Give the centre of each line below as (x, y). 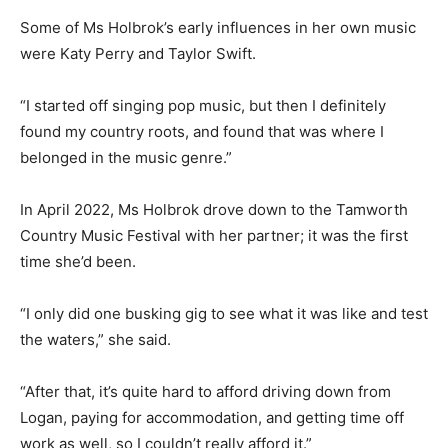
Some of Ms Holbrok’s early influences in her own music (218, 28)
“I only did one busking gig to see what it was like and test (224, 314)
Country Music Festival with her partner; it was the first (214, 236)
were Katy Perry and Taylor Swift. (138, 54)
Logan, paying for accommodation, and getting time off (212, 418)
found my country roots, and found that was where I (202, 132)
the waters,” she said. (95, 340)
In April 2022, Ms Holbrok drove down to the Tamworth (214, 210)
